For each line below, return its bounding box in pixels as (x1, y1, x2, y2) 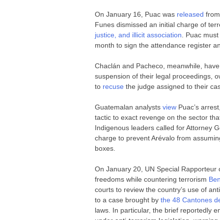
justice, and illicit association (95, 30, 182, 39)
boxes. (95, 144, 116, 152)
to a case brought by (95, 195, 161, 204)
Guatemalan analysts (95, 103, 163, 111)
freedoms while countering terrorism (95, 175, 209, 183)
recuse (103, 82, 126, 90)
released (177, 10, 204, 18)
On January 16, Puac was (95, 10, 177, 18)
